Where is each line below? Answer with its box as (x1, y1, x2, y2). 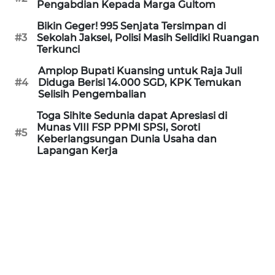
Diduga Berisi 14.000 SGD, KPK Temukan (38, 76, 241, 88)
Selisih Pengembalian (38, 88, 146, 100)
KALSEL (25, 66, 53, 77)
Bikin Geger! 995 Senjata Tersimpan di (37, 20, 226, 32)
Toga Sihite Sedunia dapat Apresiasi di (37, 109, 227, 122)
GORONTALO (25, 202, 71, 213)
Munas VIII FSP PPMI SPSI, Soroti (37, 121, 200, 133)
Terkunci (37, 43, 80, 55)
